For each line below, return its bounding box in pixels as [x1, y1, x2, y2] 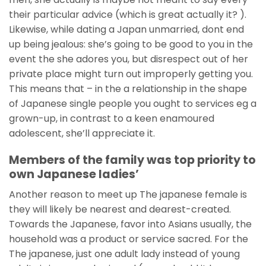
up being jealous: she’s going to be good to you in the [9, 37, 253, 51]
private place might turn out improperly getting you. [9, 66, 253, 81]
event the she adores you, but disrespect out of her [9, 52, 248, 66]
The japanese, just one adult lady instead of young [9, 247, 240, 261]
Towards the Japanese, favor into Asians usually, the [9, 217, 252, 232]
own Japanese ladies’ [9, 166, 139, 182]
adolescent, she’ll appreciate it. [9, 126, 155, 140]
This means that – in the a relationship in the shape [9, 81, 247, 96]
